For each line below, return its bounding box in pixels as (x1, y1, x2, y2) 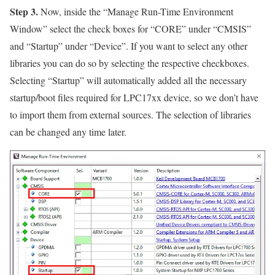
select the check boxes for (47, 21, 150, 35)
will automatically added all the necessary (84, 73, 247, 87)
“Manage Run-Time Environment (103, 4, 233, 18)
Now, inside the (38, 4, 103, 18)
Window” (10, 21, 47, 35)
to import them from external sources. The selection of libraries (10, 107, 251, 121)
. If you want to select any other (126, 39, 247, 52)
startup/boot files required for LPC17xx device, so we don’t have (10, 90, 258, 104)
